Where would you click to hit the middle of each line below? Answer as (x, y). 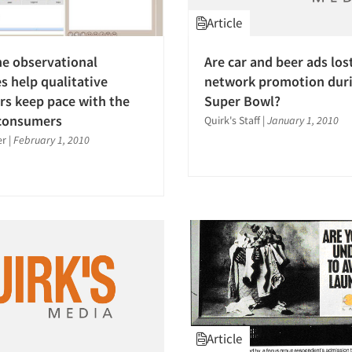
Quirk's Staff (232, 121)
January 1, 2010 (303, 121)
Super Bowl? (242, 101)
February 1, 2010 (51, 140)
